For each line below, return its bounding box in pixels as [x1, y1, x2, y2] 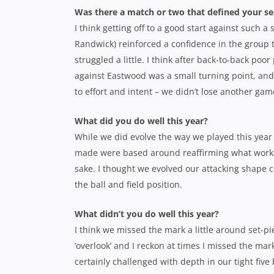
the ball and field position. [75, 179, 182, 190]
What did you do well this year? [75, 115, 208, 127]
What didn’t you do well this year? [75, 208, 219, 220]
